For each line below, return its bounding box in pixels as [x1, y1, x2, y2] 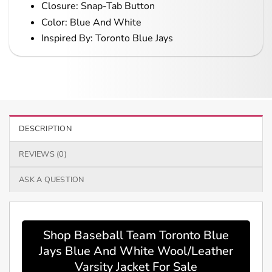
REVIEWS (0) [19, 149, 67, 160]
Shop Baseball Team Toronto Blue [43, 227, 229, 244]
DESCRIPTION [19, 123, 72, 135]
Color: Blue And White [41, 15, 141, 29]
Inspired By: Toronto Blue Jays [41, 32, 173, 46]
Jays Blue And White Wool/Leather [39, 243, 233, 260]
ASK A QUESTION [19, 174, 84, 186]
